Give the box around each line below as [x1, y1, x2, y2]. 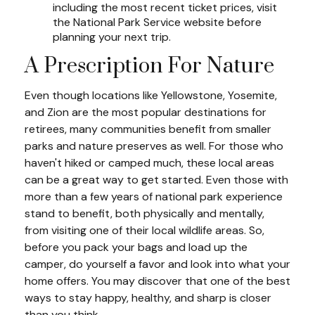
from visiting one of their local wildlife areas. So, [25, 222, 264, 238]
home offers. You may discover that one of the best [25, 273, 290, 288]
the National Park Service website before [53, 14, 262, 30]
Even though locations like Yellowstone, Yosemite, [25, 87, 277, 103]
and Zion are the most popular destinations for [25, 104, 266, 120]
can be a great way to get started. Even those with [25, 172, 288, 187]
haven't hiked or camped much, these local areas [25, 155, 274, 170]
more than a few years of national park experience [25, 188, 283, 204]
